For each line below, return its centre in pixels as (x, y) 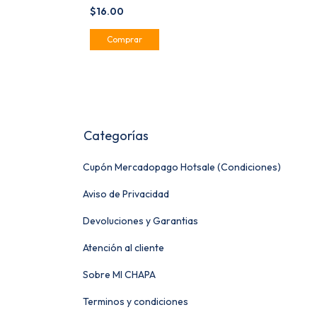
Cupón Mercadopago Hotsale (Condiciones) (182, 167)
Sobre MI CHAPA (119, 274)
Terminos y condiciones (136, 301)
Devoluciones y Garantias (140, 220)
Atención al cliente (123, 247)
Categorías (116, 135)
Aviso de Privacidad (126, 194)
